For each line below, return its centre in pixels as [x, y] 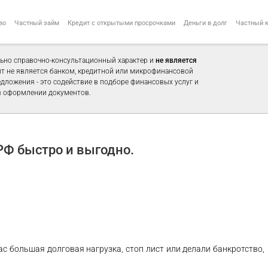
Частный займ [37, 23]
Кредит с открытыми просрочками [121, 23]
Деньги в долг [205, 23]
